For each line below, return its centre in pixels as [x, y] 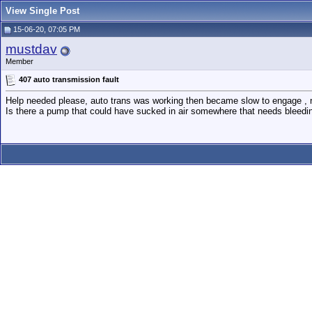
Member [19, 61]
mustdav [31, 49]
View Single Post [42, 11]
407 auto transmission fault [69, 79]
